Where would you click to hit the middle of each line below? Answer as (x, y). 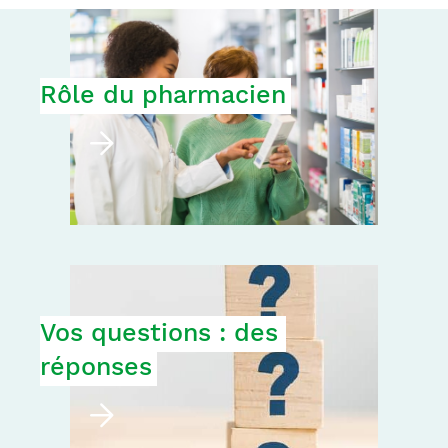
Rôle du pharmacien (163, 94)
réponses (96, 367)
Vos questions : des (159, 333)
